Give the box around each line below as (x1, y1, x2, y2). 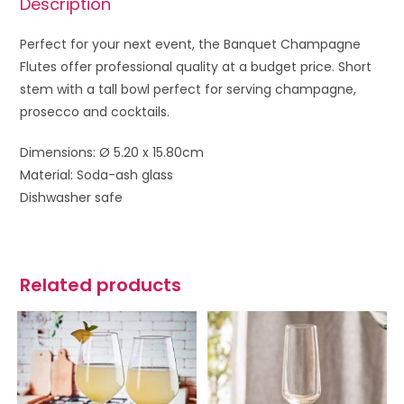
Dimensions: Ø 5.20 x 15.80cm (20, 142, 205, 161)
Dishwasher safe (20, 188, 124, 207)
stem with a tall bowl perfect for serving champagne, (20, 79, 357, 98)
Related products (20, 271, 182, 298)
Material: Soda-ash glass (20, 165, 174, 184)
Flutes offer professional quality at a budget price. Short (20, 57, 372, 76)
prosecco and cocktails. (20, 102, 170, 121)
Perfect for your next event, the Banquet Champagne (20, 34, 362, 53)
